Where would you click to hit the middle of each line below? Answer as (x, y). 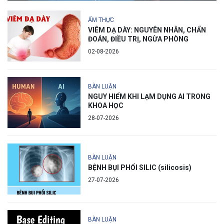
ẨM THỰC (101, 20)
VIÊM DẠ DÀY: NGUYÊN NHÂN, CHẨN (147, 30)
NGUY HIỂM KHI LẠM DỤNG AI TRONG (149, 97)
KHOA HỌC (106, 106)
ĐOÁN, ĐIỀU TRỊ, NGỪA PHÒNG (138, 39)
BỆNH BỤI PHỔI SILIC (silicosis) (140, 168)
